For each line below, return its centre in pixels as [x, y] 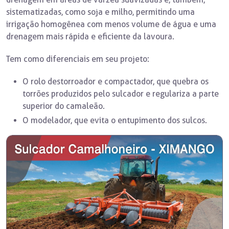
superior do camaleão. [64, 106]
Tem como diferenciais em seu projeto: [78, 59]
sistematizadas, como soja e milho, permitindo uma [100, 12]
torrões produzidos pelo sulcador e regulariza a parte [121, 94]
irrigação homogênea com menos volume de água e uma [111, 24]
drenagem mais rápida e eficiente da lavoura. [90, 37]
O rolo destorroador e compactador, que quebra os [116, 82]
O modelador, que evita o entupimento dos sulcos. [115, 120]
